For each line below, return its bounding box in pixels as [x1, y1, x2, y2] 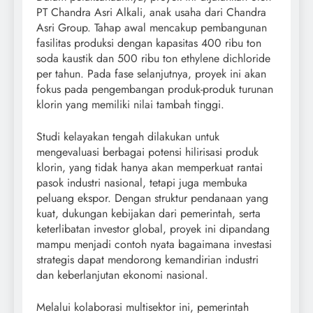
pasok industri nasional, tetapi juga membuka [36, 175, 247, 191]
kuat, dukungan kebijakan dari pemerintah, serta [36, 205, 261, 222]
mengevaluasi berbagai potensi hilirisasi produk [36, 144, 259, 161]
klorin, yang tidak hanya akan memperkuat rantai [36, 159, 263, 176]
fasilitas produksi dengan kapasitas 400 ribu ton [36, 35, 261, 52]
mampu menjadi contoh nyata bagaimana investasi [36, 236, 272, 253]
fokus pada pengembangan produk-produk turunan [36, 81, 273, 98]
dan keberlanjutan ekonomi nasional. [36, 267, 208, 284]
